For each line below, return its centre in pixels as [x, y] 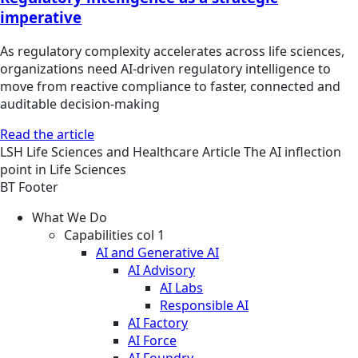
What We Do [70, 218]
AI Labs [181, 288]
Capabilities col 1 [114, 235]
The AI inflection [292, 152]
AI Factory [158, 323]
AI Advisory [161, 270]
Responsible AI [204, 306]
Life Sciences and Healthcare [114, 152]
